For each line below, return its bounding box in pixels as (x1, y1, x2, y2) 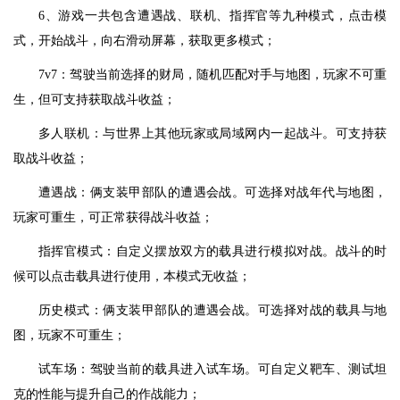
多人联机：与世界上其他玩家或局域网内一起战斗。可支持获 (38, 126, 387, 140)
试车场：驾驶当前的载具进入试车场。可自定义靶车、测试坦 (38, 362, 387, 376)
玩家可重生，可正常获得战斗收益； (13, 210, 213, 224)
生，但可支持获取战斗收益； (13, 92, 176, 106)
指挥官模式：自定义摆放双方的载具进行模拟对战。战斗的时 (38, 244, 387, 258)
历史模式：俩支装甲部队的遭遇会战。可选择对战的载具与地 (38, 303, 387, 317)
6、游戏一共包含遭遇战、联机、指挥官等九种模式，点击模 (38, 8, 387, 22)
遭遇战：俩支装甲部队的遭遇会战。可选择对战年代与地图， (38, 185, 387, 199)
